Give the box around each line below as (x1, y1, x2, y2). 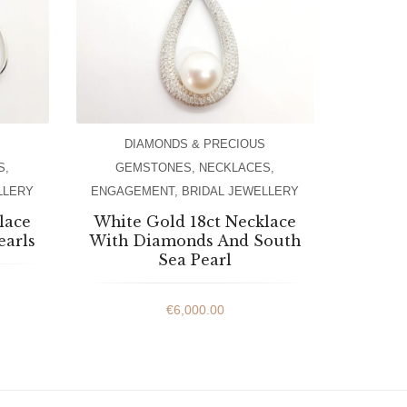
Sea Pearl (158, 250, 233, 269)
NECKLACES (199, 160, 272, 174)
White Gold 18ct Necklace (94, 212, 297, 231)
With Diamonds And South (89, 231, 302, 250)
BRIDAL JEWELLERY (182, 184, 300, 198)
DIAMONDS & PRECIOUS (124, 136, 266, 151)
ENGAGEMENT (91, 184, 175, 198)
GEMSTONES (115, 160, 193, 174)
